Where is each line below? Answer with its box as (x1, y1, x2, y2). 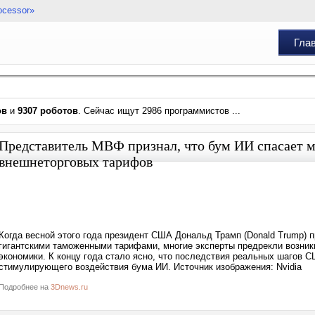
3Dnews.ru (51, 283, 88, 291)
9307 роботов (18, 105, 78, 116)
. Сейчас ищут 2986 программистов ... (78, 105, 240, 116)
